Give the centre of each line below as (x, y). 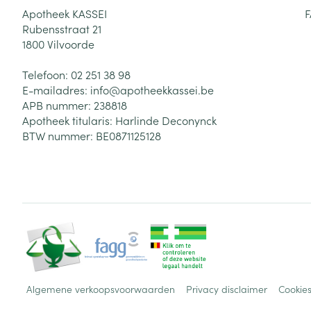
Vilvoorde (71, 44)
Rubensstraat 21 (62, 28)
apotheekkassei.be (167, 90)
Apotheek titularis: (69, 120)
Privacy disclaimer (227, 289)
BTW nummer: (59, 135)
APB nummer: (58, 105)
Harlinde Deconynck (166, 120)
